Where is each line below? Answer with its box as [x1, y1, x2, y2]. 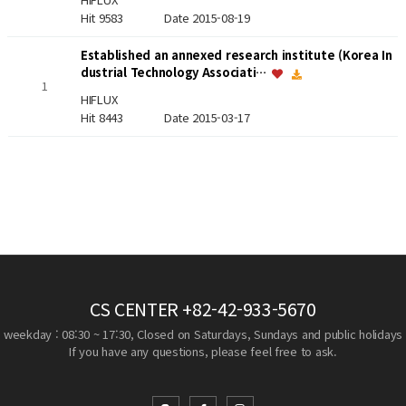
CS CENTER [90, 295, 179, 322]
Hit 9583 [80, 8, 164, 26]
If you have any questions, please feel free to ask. [69, 343, 337, 360]
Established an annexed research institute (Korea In [80, 46, 392, 64]
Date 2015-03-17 [163, 109, 250, 127]
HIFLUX [80, 91, 118, 109]
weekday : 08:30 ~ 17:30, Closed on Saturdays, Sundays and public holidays [3, 325, 403, 343]
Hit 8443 [80, 109, 164, 127]
